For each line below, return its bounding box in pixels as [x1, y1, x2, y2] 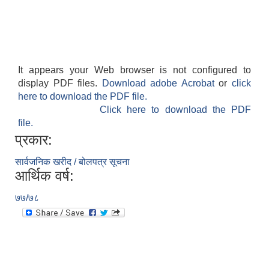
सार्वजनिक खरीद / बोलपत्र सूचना [15, 157, 130, 168]
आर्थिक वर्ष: [15, 168, 74, 184]
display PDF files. [18, 78, 102, 89]
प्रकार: [15, 131, 52, 148]
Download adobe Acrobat [101, 78, 219, 89]
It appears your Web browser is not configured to [18, 65, 251, 76]
